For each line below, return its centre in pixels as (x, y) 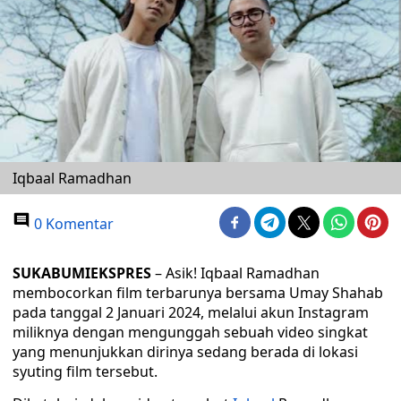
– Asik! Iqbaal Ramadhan (235, 273)
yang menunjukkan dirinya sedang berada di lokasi (185, 352)
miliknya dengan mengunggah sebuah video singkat (190, 332)
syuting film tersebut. (85, 371)
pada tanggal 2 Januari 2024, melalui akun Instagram (191, 312)
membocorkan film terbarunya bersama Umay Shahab (198, 293)
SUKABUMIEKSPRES (82, 273)
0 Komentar (72, 224)
